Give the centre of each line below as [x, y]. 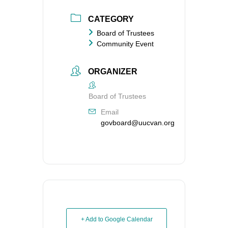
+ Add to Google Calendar [117, 220]
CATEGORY [111, 19]
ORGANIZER [113, 72]
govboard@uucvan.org [138, 123]
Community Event [125, 44]
